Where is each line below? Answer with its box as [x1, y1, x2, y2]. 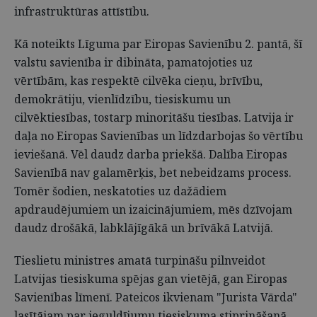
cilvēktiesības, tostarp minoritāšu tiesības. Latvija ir [14, 110, 294, 125]
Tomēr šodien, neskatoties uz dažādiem [14, 183, 226, 199]
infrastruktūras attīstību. [14, 4, 149, 19]
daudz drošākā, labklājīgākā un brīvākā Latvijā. [14, 220, 273, 236]
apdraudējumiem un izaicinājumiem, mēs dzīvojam [14, 202, 292, 217]
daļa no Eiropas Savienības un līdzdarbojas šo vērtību [14, 128, 303, 144]
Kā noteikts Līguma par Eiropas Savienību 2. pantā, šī [14, 36, 302, 52]
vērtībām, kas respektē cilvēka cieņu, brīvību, [14, 73, 263, 88]
